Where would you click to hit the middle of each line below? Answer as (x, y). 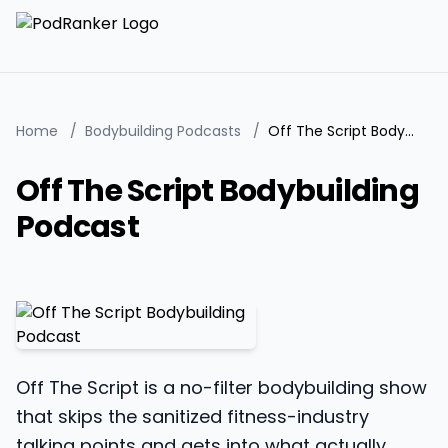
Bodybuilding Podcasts (163, 131)
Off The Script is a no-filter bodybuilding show (221, 387)
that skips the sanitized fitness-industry (192, 416)
